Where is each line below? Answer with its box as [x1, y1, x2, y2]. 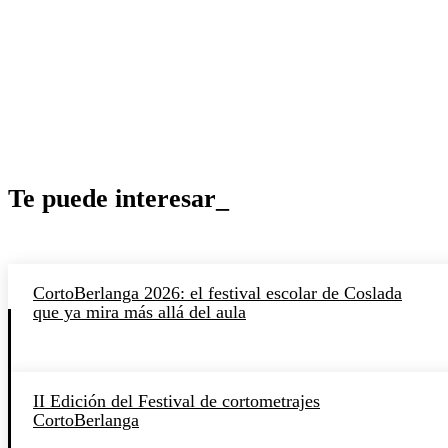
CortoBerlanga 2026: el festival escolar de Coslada [33, 282, 402, 303]
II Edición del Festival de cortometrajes [33, 390, 320, 411]
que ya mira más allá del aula [33, 301, 246, 322]
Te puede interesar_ [8, 183, 229, 213]
